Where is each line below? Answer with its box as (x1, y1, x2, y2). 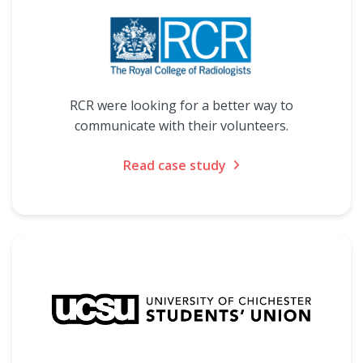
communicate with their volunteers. (75, 117, 288, 135)
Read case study (123, 156, 226, 174)
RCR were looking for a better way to (70, 96, 293, 114)
